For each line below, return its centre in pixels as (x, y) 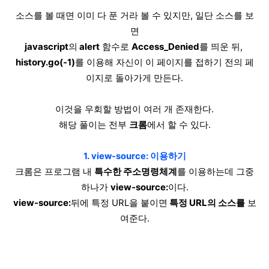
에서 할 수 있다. (179, 125)
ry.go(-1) (56, 62)
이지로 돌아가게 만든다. (134, 78)
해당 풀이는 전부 (94, 125)
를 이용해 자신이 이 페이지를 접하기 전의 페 (164, 62)
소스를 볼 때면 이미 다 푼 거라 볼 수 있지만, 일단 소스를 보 (134, 15)
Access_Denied (165, 47)
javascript (46, 47)
